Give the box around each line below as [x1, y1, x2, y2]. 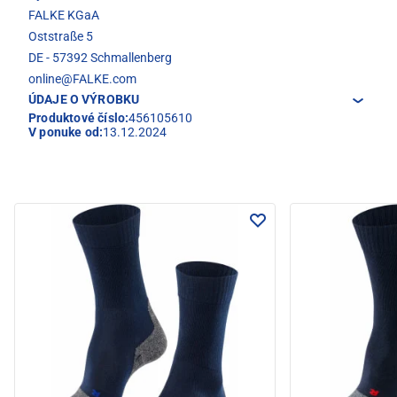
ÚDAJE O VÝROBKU [28, 92, 140, 107]
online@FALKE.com [28, 72, 136, 87]
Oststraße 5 [28, 29, 93, 44]
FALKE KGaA [28, 8, 99, 23]
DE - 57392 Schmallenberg [28, 51, 172, 66]
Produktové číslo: [28, 111, 129, 126]
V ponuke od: [28, 125, 104, 140]
